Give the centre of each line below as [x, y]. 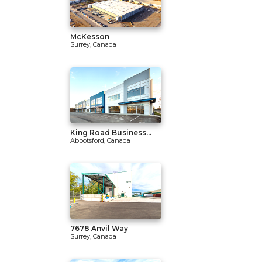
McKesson [90, 37]
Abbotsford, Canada [100, 140]
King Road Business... [111, 132]
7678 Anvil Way [99, 228]
